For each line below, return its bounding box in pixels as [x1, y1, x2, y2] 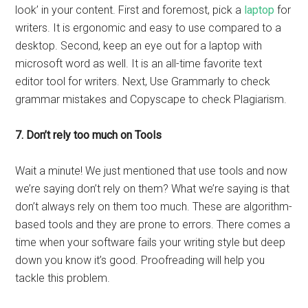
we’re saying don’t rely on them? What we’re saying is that [15, 182, 290, 195]
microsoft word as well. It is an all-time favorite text [15, 57, 263, 70]
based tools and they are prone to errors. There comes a [15, 218, 291, 231]
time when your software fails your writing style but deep [15, 236, 286, 249]
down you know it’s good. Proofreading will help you [15, 254, 265, 267]
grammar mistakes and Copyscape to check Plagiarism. [15, 93, 287, 106]
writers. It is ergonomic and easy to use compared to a [15, 21, 282, 34]
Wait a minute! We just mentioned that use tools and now [15, 164, 288, 177]
